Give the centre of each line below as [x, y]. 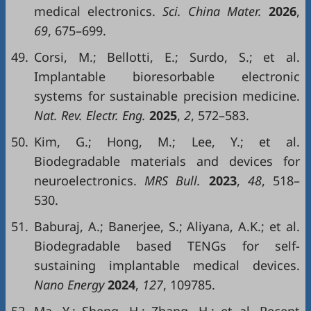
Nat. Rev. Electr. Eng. [92, 115]
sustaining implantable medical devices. [167, 265]
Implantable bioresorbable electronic [167, 76]
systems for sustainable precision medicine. [167, 96]
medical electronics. [95, 11]
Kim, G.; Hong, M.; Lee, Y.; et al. [167, 142]
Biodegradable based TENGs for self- [167, 246]
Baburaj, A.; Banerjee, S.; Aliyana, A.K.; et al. [167, 226]
